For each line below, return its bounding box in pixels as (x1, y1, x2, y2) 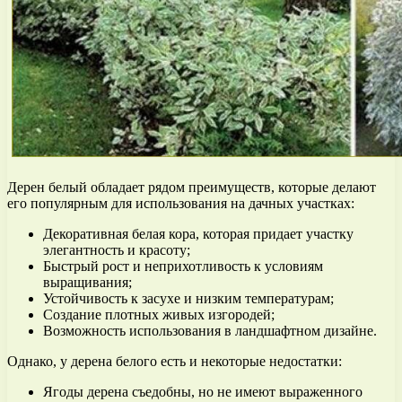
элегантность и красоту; (43, 241, 190, 258)
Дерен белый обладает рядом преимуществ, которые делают (7, 179, 376, 195)
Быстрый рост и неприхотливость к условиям (43, 258, 323, 274)
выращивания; (43, 274, 132, 290)
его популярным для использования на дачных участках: (7, 195, 354, 211)
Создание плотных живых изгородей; (43, 306, 275, 322)
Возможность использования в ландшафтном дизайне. (43, 322, 377, 338)
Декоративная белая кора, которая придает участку (43, 225, 354, 241)
